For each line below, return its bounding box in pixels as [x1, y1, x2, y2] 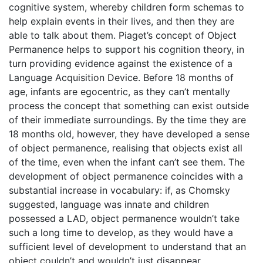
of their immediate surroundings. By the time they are [9, 114, 246, 126]
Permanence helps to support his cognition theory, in [9, 43, 244, 55]
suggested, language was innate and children [9, 198, 209, 210]
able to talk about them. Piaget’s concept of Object [9, 29, 237, 41]
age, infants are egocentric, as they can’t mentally [9, 86, 230, 97]
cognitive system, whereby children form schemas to [9, 1, 244, 13]
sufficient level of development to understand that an [9, 241, 246, 252]
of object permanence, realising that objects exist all [9, 142, 242, 154]
